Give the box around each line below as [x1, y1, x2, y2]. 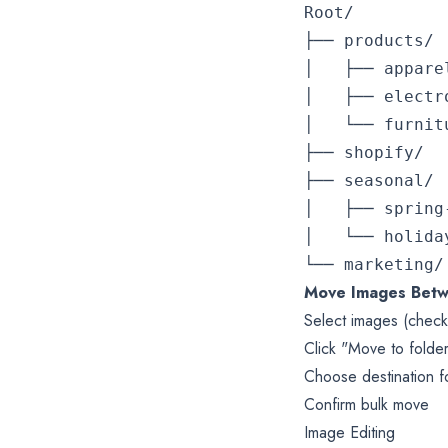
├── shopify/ [304, 142, 424, 162]
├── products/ [304, 30, 434, 50]
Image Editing [304, 420, 395, 444]
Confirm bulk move [304, 392, 429, 416]
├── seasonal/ [304, 170, 434, 190]
